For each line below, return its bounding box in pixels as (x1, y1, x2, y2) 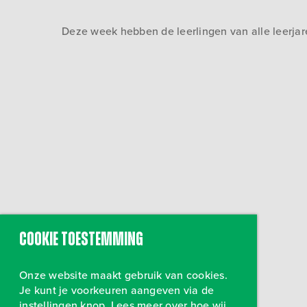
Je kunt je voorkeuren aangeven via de (19, 282, 214, 298)
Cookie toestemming (19, 230, 143, 250)
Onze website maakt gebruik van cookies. (19, 267, 228, 283)
